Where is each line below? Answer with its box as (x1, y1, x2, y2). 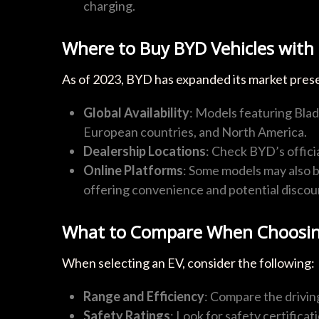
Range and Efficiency (83, 288, 204, 304)
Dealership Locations (83, 143, 206, 159)
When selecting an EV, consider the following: (62, 255, 315, 271)
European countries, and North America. (83, 124, 307, 140)
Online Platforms (83, 162, 183, 178)
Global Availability (83, 105, 189, 120)
